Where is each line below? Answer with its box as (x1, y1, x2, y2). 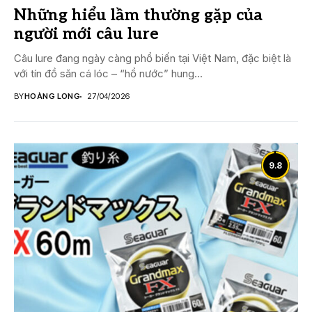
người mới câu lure (14, 24, 159, 45)
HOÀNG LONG (24, 91, 81, 102)
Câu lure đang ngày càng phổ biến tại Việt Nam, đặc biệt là (14, 52, 291, 65)
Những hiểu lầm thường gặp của (14, 6, 263, 26)
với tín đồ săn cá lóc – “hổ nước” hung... (14, 67, 203, 81)
